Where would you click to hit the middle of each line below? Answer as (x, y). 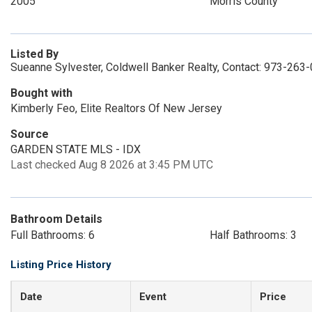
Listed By (34, 54)
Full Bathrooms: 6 (53, 235)
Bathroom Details (56, 219)
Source (30, 134)
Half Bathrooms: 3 (253, 235)
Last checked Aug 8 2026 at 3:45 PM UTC (112, 165)
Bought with (41, 93)
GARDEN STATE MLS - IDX (76, 149)
